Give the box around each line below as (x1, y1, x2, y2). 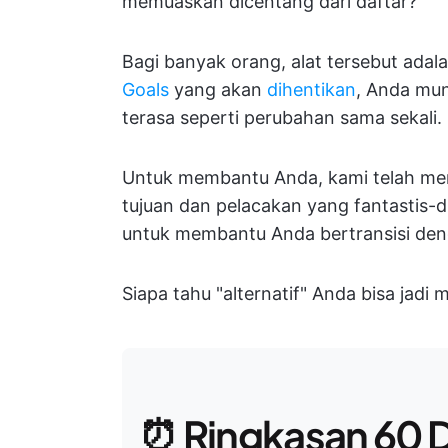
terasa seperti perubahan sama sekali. (122, 107, 442, 128)
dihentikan (267, 79, 356, 100)
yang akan (169, 79, 267, 100)
